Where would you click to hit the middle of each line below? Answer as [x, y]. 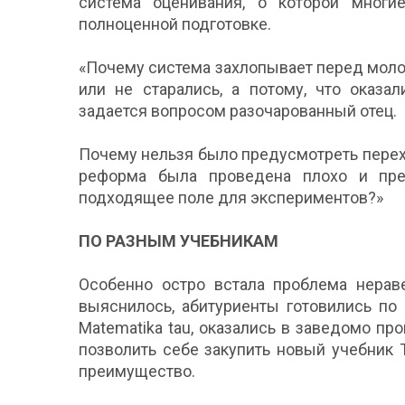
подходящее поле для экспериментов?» [231, 197]
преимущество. [137, 371]
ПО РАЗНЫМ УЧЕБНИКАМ [179, 240]
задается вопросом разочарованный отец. [238, 110]
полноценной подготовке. [175, 24]
